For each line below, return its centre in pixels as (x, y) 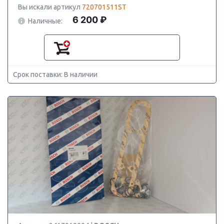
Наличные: (45, 21)
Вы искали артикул (50, 7)
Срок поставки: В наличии (55, 74)
